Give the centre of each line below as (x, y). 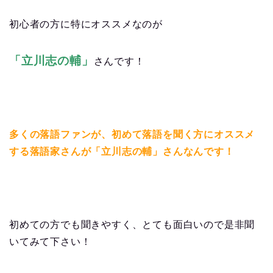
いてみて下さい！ (50, 241)
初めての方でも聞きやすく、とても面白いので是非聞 (132, 224)
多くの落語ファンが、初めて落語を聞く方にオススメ (132, 134)
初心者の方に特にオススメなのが (86, 24)
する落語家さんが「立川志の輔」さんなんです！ (122, 151)
